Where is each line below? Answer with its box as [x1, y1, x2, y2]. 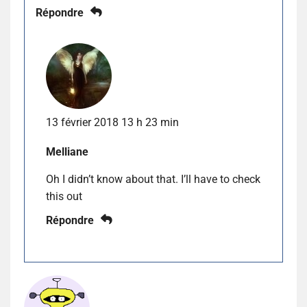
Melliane [46, 145, 88, 159]
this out [46, 190, 82, 204]
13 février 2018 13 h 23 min [46, 116, 179, 130]
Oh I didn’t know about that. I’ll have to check [46, 173, 260, 186]
